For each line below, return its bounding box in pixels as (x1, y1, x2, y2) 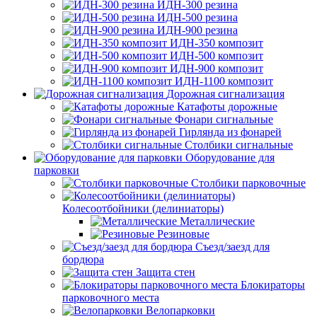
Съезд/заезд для (195, 241, 270, 253)
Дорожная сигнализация (166, 88, 284, 100)
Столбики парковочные (191, 177, 306, 189)
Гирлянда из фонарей (179, 126, 282, 138)
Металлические (180, 215, 255, 227)
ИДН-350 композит (170, 37, 263, 49)
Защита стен (136, 266, 195, 278)
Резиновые (157, 228, 209, 240)
